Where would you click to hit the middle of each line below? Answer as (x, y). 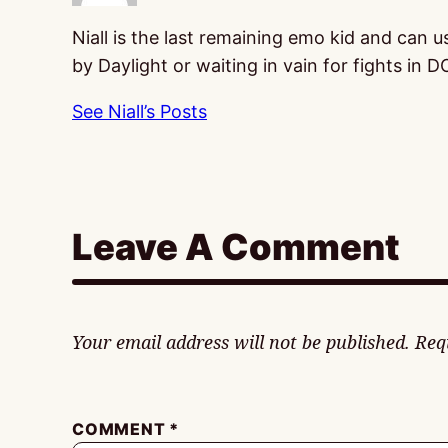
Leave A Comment (236, 247)
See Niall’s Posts (139, 111)
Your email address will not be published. (241, 342)
